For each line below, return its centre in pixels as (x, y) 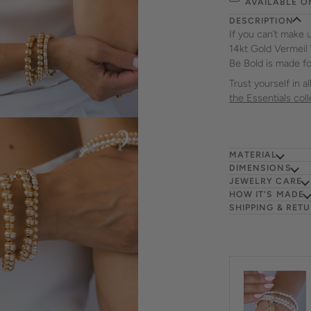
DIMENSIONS (260, 168)
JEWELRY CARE (265, 181)
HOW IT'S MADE (266, 194)
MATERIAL (253, 155)
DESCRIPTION (261, 21)
